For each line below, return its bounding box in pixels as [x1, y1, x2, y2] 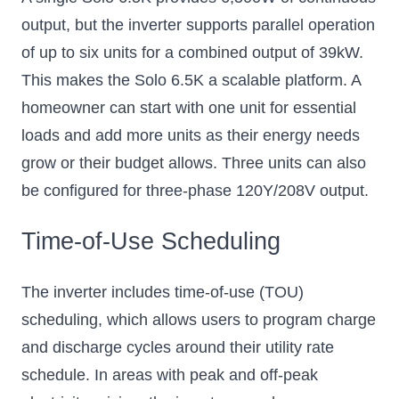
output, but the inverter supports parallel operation [21, 15, 375, 34]
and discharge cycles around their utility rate [21, 338, 334, 356]
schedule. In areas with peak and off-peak [21, 365, 318, 384]
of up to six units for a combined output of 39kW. [21, 43, 363, 61]
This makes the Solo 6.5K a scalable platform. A [21, 70, 361, 89]
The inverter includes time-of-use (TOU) [21, 282, 304, 301]
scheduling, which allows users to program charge [21, 310, 376, 329]
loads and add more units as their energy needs [21, 126, 360, 144]
